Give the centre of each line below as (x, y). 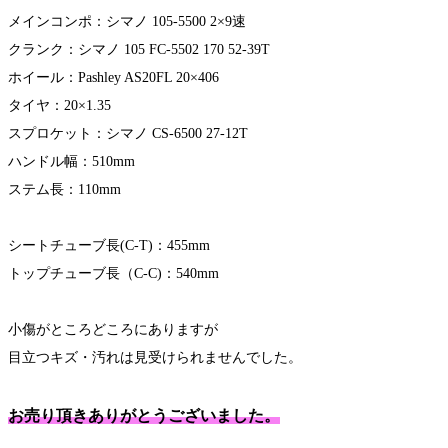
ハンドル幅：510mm (71, 162)
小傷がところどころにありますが (113, 330)
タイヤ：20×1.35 (59, 106)
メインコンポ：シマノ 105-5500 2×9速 (127, 22)
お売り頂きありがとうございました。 (144, 416)
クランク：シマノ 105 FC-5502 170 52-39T (139, 50)
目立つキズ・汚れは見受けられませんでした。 (155, 358)
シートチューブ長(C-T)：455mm (109, 246)
